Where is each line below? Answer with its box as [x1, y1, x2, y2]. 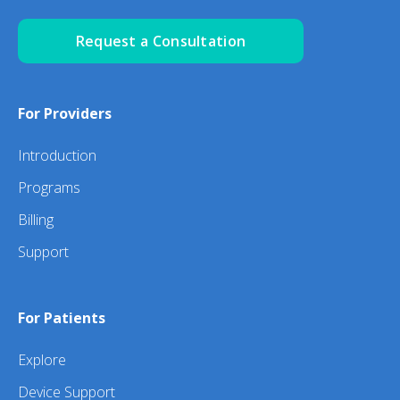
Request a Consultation [75, 31, 246, 52]
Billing [18, 210, 54, 230]
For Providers [18, 104, 112, 124]
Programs [18, 178, 80, 198]
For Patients [18, 308, 105, 329]
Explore [18, 350, 66, 371]
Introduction [18, 146, 96, 166]
